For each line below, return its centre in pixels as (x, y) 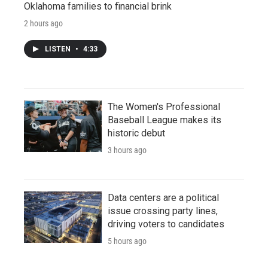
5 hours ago (127, 241)
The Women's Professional (164, 106)
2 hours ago (43, 23)
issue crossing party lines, (163, 211)
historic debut (136, 133)
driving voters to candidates (166, 224)
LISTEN (59, 49)
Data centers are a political (163, 197)
